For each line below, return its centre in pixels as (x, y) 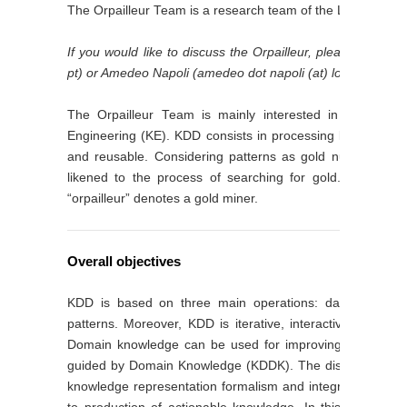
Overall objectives (124, 261)
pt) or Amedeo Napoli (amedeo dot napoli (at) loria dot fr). (233, 73)
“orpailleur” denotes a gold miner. (163, 199)
